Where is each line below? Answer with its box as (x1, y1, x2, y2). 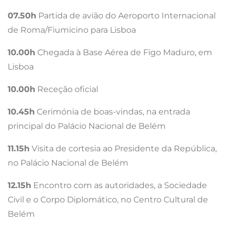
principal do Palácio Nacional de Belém (8, 121, 166, 131)
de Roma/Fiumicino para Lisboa (8, 25, 136, 35)
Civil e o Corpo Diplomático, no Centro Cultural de (8, 194, 208, 204)
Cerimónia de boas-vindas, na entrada (35, 106, 190, 117)
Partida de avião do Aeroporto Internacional (36, 10, 216, 20)
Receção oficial (35, 84, 98, 94)
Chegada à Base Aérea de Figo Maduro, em (35, 47, 212, 57)
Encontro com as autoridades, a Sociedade (31, 180, 207, 190)
